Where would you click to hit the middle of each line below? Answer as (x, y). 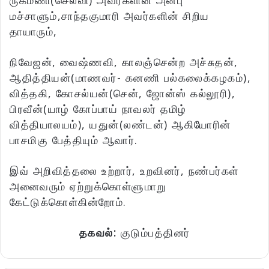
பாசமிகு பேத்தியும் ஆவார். (74, 140)
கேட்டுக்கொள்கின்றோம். (68, 202)
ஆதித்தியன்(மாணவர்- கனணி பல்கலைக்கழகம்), (130, 78)
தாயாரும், (34, 32)
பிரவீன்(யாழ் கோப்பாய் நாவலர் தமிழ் (98, 109)
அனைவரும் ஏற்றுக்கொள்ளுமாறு (88, 186)
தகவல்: (100, 233)
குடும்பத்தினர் (155, 233)
